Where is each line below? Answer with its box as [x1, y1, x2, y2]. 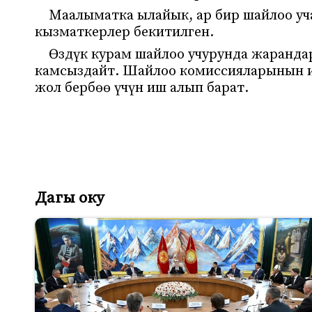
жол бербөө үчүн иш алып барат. [35, 79, 249, 97]
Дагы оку [35, 188, 104, 209]
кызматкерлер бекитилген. [35, 24, 214, 42]
